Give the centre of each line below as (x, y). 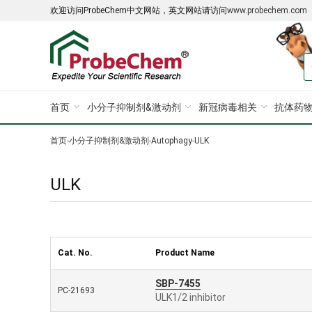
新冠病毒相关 (228, 107)
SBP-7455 (178, 283)
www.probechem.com (267, 10)
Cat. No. (75, 253)
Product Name (185, 253)
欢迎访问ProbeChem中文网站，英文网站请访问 (139, 10)
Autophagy (172, 141)
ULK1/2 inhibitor (190, 297)
